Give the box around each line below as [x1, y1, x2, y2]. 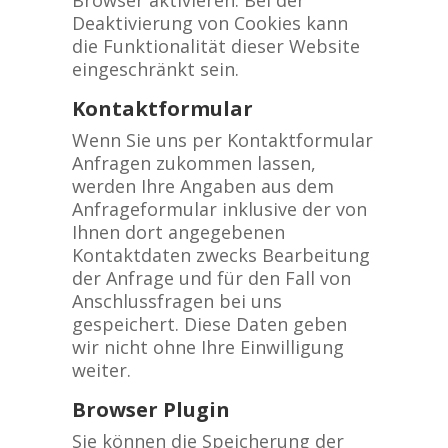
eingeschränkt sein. [71, 57, 239, 81]
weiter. [71, 358, 131, 382]
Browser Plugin [71, 396, 230, 423]
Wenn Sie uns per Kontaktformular [71, 128, 373, 152]
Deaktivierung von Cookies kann [71, 11, 348, 35]
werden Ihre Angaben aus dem [71, 174, 334, 198]
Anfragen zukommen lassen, [71, 151, 316, 175]
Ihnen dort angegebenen [71, 220, 285, 244]
